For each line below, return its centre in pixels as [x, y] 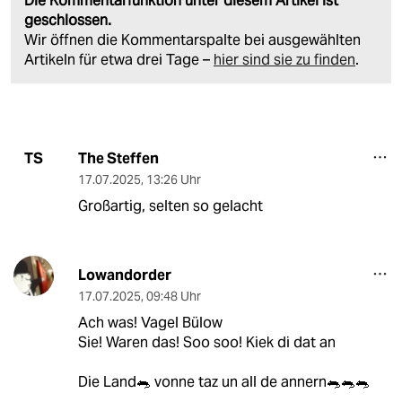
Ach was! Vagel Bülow [150, 322]
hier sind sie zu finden [284, 59]
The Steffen [118, 158]
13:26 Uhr [173, 179]
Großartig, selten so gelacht [170, 205]
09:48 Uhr [173, 296]
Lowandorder [124, 275]
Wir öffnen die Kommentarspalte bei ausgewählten [192, 39]
